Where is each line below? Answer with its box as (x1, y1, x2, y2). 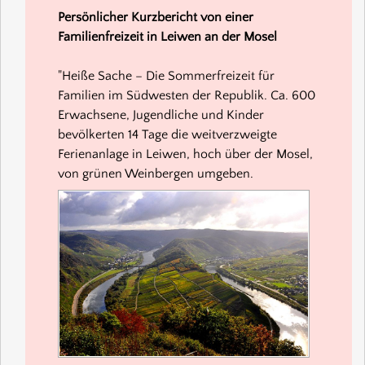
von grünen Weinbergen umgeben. (58, 165, 253, 181)
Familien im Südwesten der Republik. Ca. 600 (58, 87, 315, 103)
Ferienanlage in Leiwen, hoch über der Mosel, (58, 146, 313, 161)
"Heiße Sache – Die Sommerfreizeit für (58, 68, 275, 83)
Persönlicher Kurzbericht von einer (58, 9, 253, 24)
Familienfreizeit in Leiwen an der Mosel (58, 29, 277, 44)
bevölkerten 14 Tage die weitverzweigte (58, 126, 277, 142)
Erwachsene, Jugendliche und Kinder (58, 107, 264, 122)
